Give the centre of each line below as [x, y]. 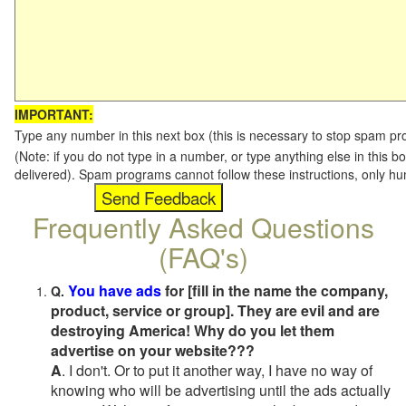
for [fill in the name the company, [275, 290]
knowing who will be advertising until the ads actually [221, 390]
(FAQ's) [203, 257]
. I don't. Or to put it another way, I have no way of [217, 370]
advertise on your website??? [153, 350]
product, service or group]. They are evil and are [215, 310]
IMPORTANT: [54, 114]
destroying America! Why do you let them [193, 330]
